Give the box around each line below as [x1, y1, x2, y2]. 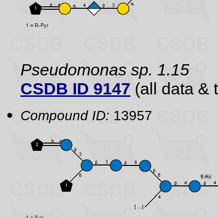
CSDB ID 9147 [20, 79, 130, 98]
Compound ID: [20, 108, 109, 123]
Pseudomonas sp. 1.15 [20, 60, 189, 79]
